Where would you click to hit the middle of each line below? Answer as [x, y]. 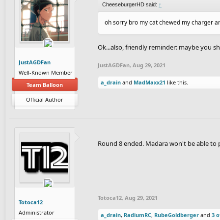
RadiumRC [137, 215]
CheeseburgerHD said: [130, 4]
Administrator [37, 212]
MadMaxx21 [150, 82]
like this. [177, 82]
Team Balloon [45, 84]
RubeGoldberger [177, 215]
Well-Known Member [46, 72]
